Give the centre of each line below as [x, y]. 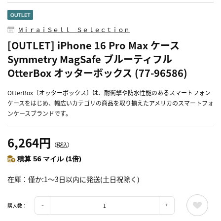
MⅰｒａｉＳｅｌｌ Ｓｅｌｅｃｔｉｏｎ [74, 30]
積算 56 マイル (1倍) [50, 159]
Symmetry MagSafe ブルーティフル [90, 59]
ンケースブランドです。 [39, 113]
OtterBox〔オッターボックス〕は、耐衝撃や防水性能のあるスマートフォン [109, 93]
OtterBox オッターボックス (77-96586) [97, 73]
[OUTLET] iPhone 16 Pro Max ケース [93, 45]
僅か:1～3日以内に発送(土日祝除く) [84, 179]
